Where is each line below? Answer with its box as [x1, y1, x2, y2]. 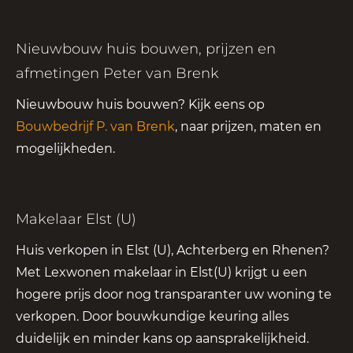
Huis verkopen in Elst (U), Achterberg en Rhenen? [16, 242, 329, 258]
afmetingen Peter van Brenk [16, 64, 219, 82]
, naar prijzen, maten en [175, 118, 321, 134]
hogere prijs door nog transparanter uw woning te [16, 286, 332, 302]
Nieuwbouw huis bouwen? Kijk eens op [16, 96, 265, 112]
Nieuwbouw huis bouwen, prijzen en [16, 39, 276, 58]
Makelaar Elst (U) [16, 210, 136, 228]
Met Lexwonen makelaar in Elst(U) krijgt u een [16, 264, 307, 280]
